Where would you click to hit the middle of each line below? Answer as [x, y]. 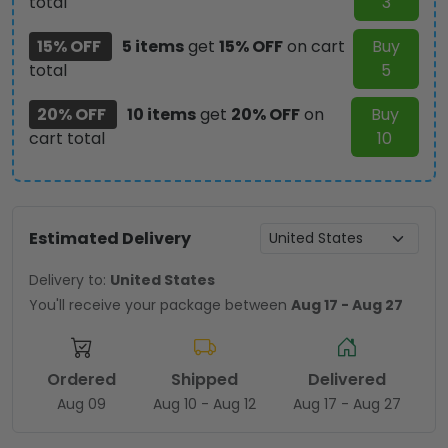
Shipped [204, 380]
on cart [314, 47]
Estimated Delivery [110, 238]
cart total [67, 139]
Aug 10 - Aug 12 [204, 404]
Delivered [346, 380]
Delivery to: [69, 280]
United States [162, 280]
